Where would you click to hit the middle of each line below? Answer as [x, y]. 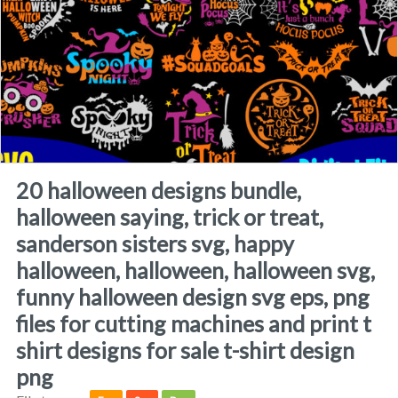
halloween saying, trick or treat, [169, 216]
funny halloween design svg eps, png [192, 296]
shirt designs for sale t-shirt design [185, 350]
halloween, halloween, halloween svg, [195, 270]
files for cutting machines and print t [193, 323]
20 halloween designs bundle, [22, 190]
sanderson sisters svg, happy [155, 243]
